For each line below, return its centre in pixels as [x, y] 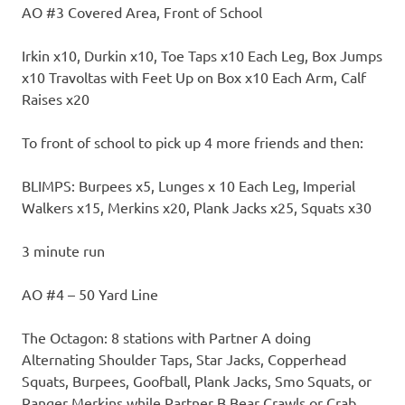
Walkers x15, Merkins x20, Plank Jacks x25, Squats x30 [197, 207]
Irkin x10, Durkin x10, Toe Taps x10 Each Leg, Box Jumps [202, 56]
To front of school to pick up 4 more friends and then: [193, 142]
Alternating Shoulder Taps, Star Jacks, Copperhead [184, 359]
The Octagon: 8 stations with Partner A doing [166, 338]
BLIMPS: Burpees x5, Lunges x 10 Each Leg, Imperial [188, 186]
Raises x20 [56, 99]
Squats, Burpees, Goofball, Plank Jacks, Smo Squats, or [197, 381]
